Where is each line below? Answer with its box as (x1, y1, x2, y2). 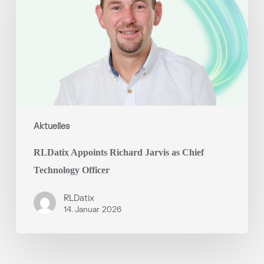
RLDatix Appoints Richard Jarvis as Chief (33, 147, 204, 158)
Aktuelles (33, 121, 70, 132)
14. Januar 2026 (63, 204, 121, 214)
